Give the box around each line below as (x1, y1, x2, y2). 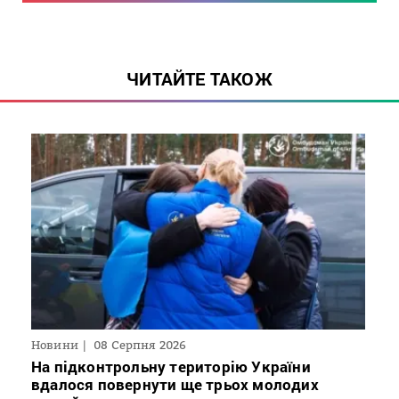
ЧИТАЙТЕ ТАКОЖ (126, 67, 273, 91)
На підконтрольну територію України (31, 355, 311, 377)
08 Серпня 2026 (94, 337, 187, 352)
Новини (31, 337, 78, 352)
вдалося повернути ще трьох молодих (31, 373, 319, 395)
